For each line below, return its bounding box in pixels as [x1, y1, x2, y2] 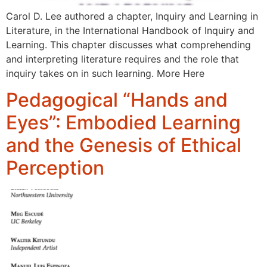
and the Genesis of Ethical [6, 133, 241, 157]
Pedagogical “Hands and [6, 88, 228, 112]
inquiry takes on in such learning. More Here [6, 67, 204, 79]
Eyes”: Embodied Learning [6, 111, 241, 135]
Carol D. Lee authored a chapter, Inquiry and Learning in [6, 10, 258, 22]
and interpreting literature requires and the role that [6, 52, 239, 65]
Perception [6, 156, 104, 180]
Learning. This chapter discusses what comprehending [6, 38, 251, 51]
